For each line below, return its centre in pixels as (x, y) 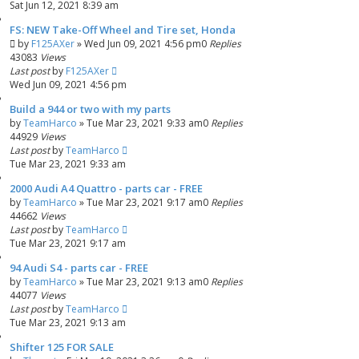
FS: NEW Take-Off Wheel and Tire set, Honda (123, 30)
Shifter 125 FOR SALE (62, 347)
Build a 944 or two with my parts (90, 109)
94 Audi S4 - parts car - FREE (79, 268)
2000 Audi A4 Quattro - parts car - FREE (106, 188)
